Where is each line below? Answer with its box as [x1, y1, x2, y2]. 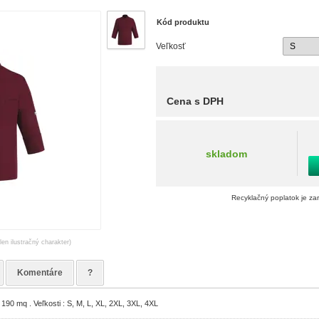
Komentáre [16, 268, 63, 278]
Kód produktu [157, 18, 210, 26]
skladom [205, 147, 247, 159]
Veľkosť [156, 41, 187, 51]
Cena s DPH [167, 95, 224, 107]
